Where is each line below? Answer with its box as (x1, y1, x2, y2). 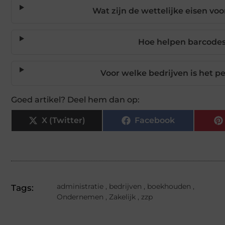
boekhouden (147, 181, 191, 191)
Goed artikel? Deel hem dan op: (11, 94, 140, 104)
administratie (57, 181, 103, 191)
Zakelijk (109, 192, 136, 201)
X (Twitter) (41, 115, 85, 125)
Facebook (135, 115, 175, 125)
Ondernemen (57, 192, 103, 201)
